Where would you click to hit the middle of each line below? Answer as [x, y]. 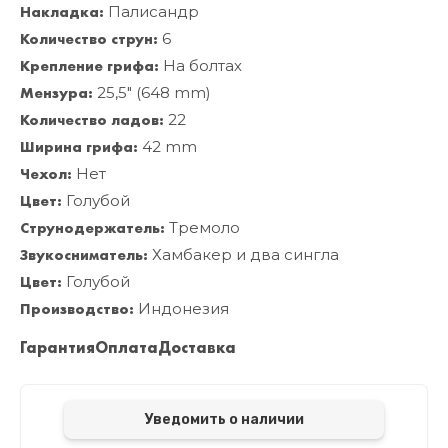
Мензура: [56, 93]
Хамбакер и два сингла [243, 255]
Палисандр [151, 12]
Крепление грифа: [89, 66]
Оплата [126, 348]
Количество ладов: [92, 120]
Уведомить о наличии [224, 420]
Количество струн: [89, 39]
